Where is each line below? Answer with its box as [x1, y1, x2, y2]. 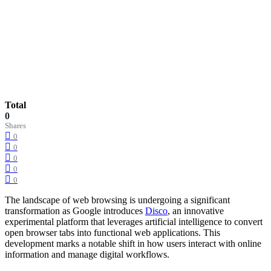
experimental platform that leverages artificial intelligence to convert [5, 216, 263, 227]
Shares [5, 121, 26, 130]
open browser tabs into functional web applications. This [5, 227, 220, 238]
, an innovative [168, 205, 224, 216]
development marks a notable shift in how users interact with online [5, 238, 261, 249]
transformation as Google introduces [5, 205, 145, 216]
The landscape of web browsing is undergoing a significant [5, 194, 230, 205]
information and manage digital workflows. [5, 249, 169, 260]
